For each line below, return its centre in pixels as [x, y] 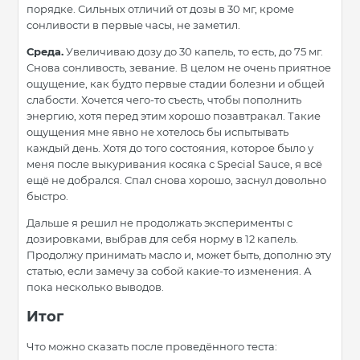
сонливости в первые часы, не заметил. [133, 25]
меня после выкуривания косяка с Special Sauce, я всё [174, 164]
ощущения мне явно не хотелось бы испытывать [157, 132]
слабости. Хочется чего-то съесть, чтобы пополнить [164, 100]
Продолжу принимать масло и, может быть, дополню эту [179, 255]
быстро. [49, 196]
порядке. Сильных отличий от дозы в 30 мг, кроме [160, 9]
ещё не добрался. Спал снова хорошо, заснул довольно [176, 180]
